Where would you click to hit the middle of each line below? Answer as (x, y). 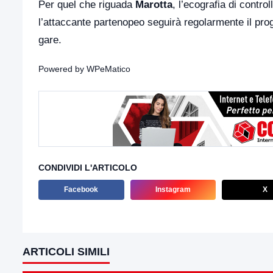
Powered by (62, 69)
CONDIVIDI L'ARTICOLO (88, 168)
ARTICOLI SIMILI (66, 252)
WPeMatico (108, 69)
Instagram (173, 190)
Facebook (81, 190)
